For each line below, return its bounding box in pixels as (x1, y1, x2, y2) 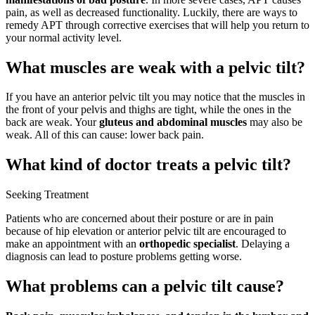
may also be (247, 116, 302, 129)
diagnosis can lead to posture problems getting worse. (6, 250, 242, 263)
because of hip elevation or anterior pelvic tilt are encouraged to (6, 225, 286, 238)
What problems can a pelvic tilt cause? (6, 277, 284, 296)
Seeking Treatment (6, 188, 89, 201)
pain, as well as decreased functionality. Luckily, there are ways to (6, 6, 297, 18)
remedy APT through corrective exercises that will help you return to (6, 18, 309, 31)
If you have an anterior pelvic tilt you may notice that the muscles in (6, 91, 305, 103)
